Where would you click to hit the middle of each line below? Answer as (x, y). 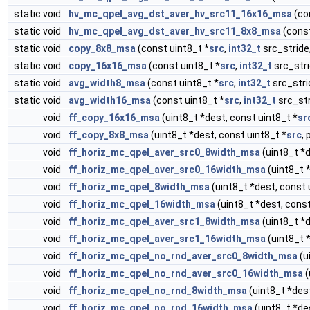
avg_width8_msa (107, 83)
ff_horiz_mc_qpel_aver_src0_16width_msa (167, 170)
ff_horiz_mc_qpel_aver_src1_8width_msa (164, 221)
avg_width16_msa (110, 100)
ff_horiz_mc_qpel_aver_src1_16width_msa (167, 239)
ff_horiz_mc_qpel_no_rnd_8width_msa (158, 291)
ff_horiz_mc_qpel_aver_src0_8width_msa (164, 152)
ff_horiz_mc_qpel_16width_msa (142, 204)
